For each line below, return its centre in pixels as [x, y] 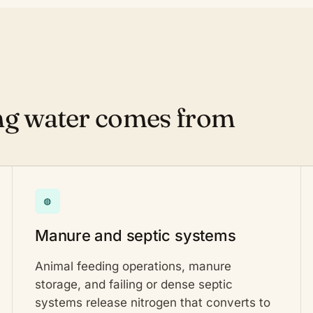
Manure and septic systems [136, 235]
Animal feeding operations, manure [133, 266]
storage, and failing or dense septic [134, 284]
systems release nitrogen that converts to [153, 302]
